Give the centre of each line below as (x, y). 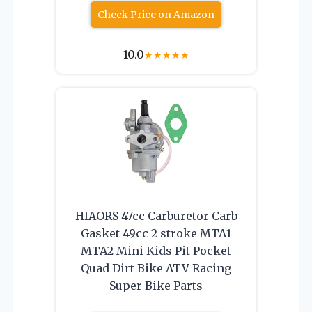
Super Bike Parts (156, 285)
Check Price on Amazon (156, 14)
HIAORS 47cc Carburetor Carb (156, 216)
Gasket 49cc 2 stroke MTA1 (156, 233)
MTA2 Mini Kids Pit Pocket (156, 250)
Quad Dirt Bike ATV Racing (156, 268)
